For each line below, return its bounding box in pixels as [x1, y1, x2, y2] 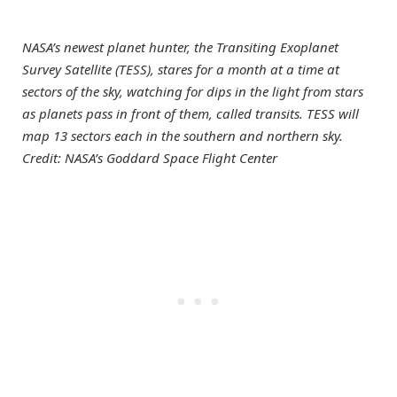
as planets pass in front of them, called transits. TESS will [22, 104, 359, 122]
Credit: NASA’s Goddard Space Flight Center [22, 148, 277, 167]
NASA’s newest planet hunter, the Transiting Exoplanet [22, 37, 339, 56]
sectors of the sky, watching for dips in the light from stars [22, 82, 363, 100]
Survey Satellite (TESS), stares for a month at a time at [22, 59, 339, 78]
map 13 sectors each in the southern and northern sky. [22, 126, 343, 144]
